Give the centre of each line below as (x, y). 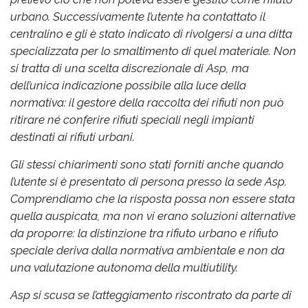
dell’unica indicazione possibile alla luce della (128, 85)
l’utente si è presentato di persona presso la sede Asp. (148, 181)
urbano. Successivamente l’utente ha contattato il (138, 16)
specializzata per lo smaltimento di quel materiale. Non (153, 51)
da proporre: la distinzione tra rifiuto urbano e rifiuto (144, 233)
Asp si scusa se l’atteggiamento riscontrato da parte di (151, 295)
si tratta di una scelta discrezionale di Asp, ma (130, 68)
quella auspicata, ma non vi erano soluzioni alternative (153, 216)
